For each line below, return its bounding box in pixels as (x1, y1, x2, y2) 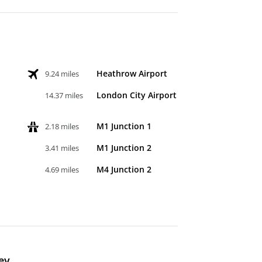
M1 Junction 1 (96, 120, 152, 132)
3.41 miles (45, 142, 80, 153)
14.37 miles (45, 89, 84, 101)
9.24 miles (45, 68, 80, 79)
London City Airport (96, 89, 177, 101)
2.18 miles (45, 120, 80, 132)
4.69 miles (45, 164, 80, 175)
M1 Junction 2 (96, 142, 152, 153)
